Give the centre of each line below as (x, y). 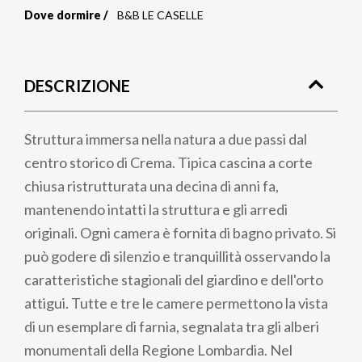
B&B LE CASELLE (160, 15)
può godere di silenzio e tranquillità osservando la (177, 256)
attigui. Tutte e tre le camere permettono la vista (176, 303)
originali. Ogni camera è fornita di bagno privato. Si (180, 233)
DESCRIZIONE (77, 86)
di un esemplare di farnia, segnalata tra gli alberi (172, 326)
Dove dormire (63, 15)
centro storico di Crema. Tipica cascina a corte (168, 162)
